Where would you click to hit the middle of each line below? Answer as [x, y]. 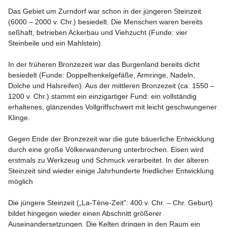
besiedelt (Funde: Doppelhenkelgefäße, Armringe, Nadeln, [103, 75]
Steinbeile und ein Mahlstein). [55, 43]
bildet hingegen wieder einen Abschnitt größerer [86, 213]
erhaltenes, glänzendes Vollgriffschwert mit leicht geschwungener [113, 107]
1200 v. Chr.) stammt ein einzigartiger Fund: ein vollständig [103, 96]
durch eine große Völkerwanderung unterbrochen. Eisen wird [107, 149]
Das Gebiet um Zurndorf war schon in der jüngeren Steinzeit [106, 11]
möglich [21, 181]
